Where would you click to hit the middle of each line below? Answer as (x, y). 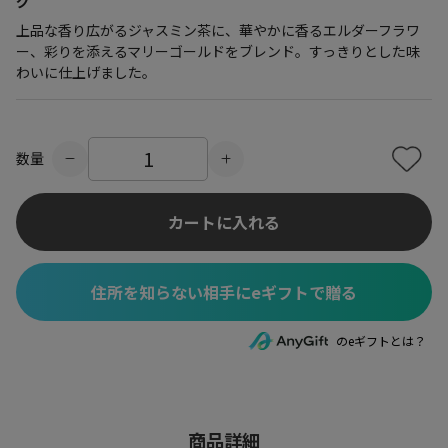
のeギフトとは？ (381, 340)
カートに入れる (224, 222)
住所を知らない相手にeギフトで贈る (224, 292)
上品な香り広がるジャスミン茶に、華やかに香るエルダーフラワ (218, 30)
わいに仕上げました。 (86, 72)
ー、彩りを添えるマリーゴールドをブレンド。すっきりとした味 (218, 51)
